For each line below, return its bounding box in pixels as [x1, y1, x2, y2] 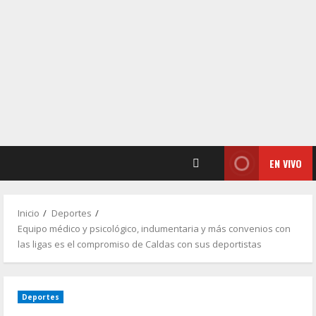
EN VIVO [269, 156, 302, 171]
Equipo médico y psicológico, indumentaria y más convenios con [18, 222, 291, 235]
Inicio [18, 207, 39, 219]
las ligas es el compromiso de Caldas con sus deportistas [18, 238, 262, 250]
